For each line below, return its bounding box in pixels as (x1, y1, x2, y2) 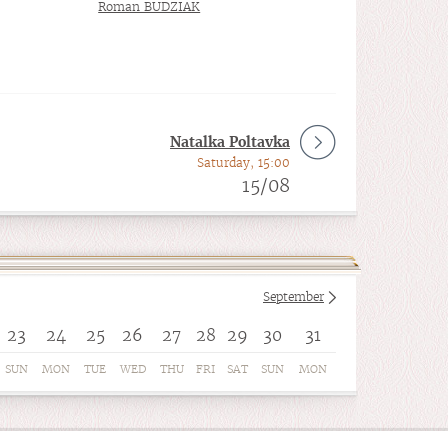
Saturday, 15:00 (197, 155, 290, 170)
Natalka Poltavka (170, 133, 290, 151)
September (263, 289, 324, 304)
